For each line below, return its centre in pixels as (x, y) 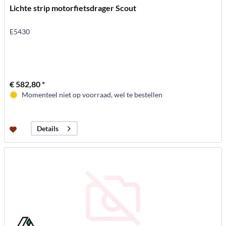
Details (48, 129)
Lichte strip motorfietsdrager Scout (73, 8)
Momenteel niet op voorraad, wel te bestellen (92, 95)
